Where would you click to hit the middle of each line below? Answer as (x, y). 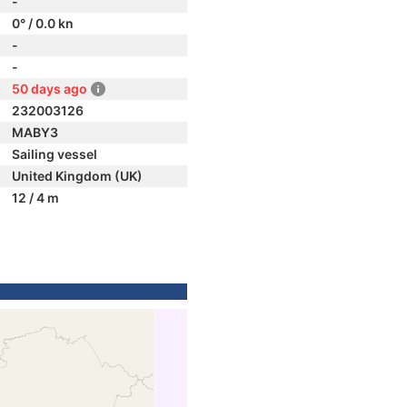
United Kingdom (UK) (77, 176)
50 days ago (50, 89)
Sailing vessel (55, 154)
